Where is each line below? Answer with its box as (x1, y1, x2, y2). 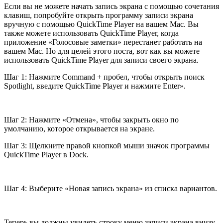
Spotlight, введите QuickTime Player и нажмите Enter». (4, 82, 186, 91)
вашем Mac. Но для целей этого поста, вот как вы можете (4, 47, 200, 56)
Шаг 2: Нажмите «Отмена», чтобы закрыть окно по (4, 115, 179, 124)
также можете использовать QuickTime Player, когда (4, 29, 179, 38)
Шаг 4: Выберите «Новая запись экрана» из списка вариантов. (4, 184, 217, 193)
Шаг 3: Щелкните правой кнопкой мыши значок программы (4, 141, 210, 150)
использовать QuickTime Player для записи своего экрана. (4, 56, 199, 65)
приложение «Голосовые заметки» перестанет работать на (4, 38, 202, 47)
